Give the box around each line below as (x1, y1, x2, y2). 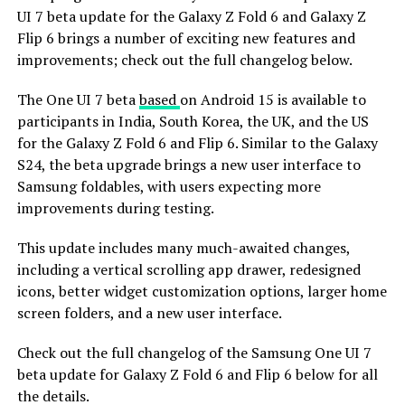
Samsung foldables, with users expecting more (16, 175, 321, 196)
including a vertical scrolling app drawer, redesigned (16, 259, 361, 279)
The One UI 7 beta (16, 89, 139, 109)
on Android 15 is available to (179, 89, 366, 109)
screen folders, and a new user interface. (16, 302, 282, 323)
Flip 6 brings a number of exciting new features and (16, 27, 355, 48)
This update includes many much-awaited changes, (16, 237, 350, 258)
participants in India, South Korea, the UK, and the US (16, 110, 369, 131)
